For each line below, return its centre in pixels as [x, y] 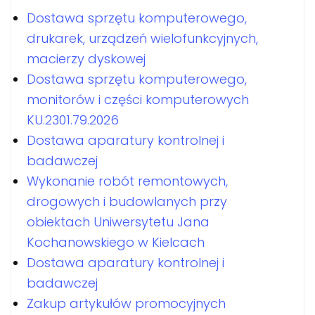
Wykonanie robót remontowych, [127, 181]
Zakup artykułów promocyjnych [126, 303]
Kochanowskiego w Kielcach [116, 242]
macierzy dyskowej [86, 59]
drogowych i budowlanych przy [127, 201]
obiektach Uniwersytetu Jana [118, 222]
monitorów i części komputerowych [138, 99]
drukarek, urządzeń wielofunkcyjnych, [142, 38]
